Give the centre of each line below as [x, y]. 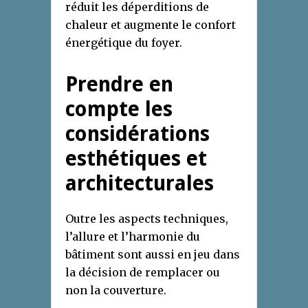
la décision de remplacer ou [143, 273]
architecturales [140, 184]
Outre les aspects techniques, [147, 219]
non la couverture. [116, 290]
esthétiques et [136, 159]
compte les [119, 109]
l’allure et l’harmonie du [133, 237]
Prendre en [119, 85]
